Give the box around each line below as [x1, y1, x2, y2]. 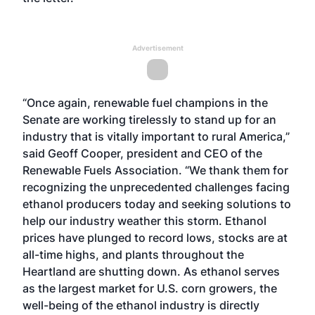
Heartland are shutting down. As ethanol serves [22, 264, 280, 278]
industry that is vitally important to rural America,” [22, 129, 290, 143]
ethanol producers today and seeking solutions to [22, 197, 291, 211]
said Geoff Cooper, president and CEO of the [22, 146, 262, 160]
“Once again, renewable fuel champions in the [22, 96, 268, 110]
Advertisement [131, 44, 184, 52]
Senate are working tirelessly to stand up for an [22, 112, 276, 127]
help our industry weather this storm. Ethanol [22, 214, 266, 228]
